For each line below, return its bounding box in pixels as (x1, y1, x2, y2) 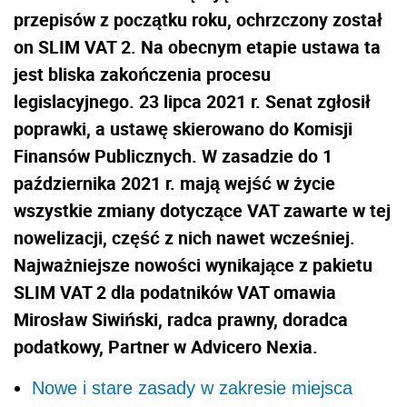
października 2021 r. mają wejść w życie (14, 170, 335, 195)
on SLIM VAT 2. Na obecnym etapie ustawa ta (14, 34, 381, 59)
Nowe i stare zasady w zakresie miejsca (32, 377, 352, 398)
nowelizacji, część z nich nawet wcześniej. (14, 224, 355, 250)
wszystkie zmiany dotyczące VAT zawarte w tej (14, 197, 391, 223)
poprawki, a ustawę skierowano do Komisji (14, 115, 352, 141)
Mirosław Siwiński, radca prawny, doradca (14, 306, 348, 332)
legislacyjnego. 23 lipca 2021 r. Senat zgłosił (14, 88, 371, 114)
